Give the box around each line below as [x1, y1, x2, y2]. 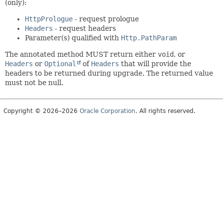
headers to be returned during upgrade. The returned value [5, 69, 213, 77]
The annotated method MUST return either [5, 50, 158, 58]
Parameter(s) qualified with [25, 33, 121, 42]
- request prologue [73, 14, 139, 23]
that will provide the [119, 59, 191, 68]
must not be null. [5, 78, 63, 87]
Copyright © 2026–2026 [3, 107, 80, 114]
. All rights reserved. [135, 107, 196, 114]
